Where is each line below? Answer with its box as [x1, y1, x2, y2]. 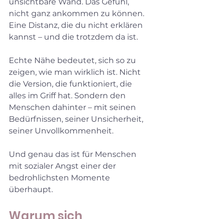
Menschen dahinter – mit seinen [9, 102, 138, 112]
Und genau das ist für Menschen [9, 149, 138, 159]
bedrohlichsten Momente [9, 173, 112, 182]
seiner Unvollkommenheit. [9, 126, 113, 135]
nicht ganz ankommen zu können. [9, 8, 146, 18]
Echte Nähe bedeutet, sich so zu [9, 55, 138, 65]
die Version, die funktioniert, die [9, 79, 134, 88]
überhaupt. [9, 184, 53, 194]
